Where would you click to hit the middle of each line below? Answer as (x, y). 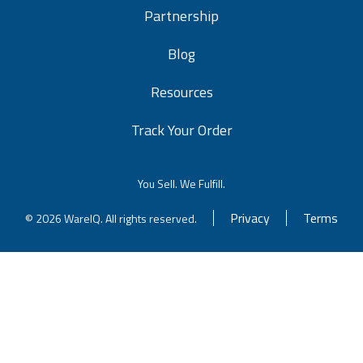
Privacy (250, 218)
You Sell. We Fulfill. (181, 184)
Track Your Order (181, 130)
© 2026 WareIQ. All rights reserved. (111, 218)
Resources (181, 92)
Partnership (181, 16)
